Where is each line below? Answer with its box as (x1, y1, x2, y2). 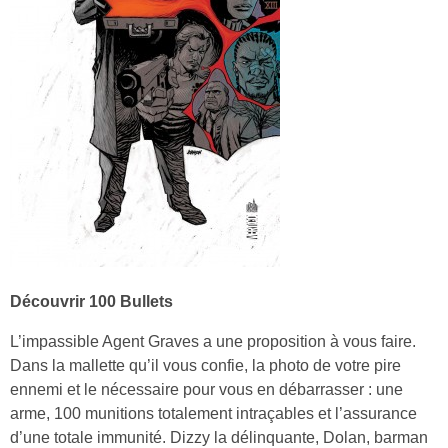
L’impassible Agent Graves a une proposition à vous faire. (10, 332, 416, 350)
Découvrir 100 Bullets (10, 292, 173, 310)
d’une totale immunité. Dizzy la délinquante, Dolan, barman (10, 428, 428, 446)
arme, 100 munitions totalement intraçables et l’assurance (10, 404, 417, 422)
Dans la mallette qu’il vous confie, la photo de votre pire (10, 356, 401, 374)
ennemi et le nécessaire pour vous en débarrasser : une (10, 380, 403, 398)
